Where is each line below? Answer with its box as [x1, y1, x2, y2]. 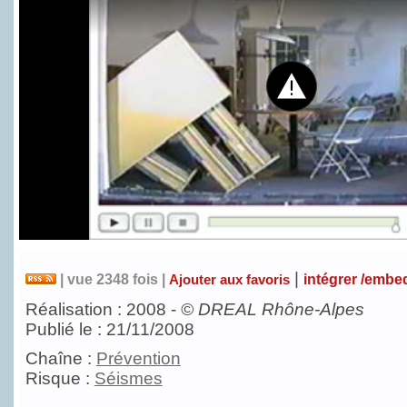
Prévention [95, 349, 181, 369]
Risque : [25, 369, 94, 389]
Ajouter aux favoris [168, 271, 290, 287]
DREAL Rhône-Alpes [197, 300, 364, 320]
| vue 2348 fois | [55, 270, 169, 287]
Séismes [94, 369, 163, 389]
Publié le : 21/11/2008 [25, 320, 194, 340]
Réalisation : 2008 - [25, 300, 181, 320]
